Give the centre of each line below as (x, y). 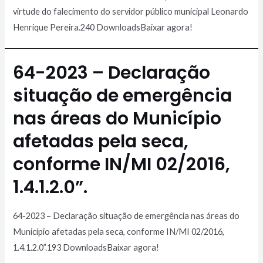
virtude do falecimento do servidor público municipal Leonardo (131, 12)
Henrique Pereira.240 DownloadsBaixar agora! (103, 28)
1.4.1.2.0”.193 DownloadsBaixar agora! (86, 248)
